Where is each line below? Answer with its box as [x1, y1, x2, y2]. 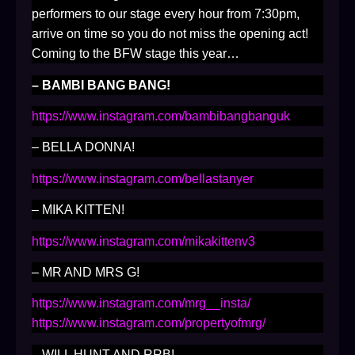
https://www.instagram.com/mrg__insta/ [32, 296, 250, 311]
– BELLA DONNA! [32, 140, 135, 155]
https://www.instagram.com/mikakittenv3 [32, 234, 255, 248]
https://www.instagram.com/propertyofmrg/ [32, 316, 265, 330]
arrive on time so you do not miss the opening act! [32, 27, 308, 41]
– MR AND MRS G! [32, 265, 139, 279]
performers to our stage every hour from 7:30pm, [32, 7, 300, 21]
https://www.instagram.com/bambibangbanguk [32, 109, 290, 124]
